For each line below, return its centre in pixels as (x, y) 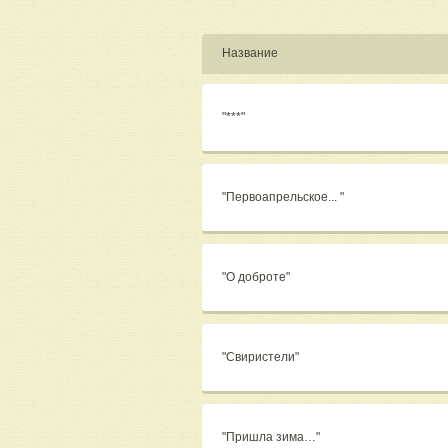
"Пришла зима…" (272, 437)
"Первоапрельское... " (284, 197)
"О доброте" (257, 277)
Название (250, 53)
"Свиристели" (262, 357)
